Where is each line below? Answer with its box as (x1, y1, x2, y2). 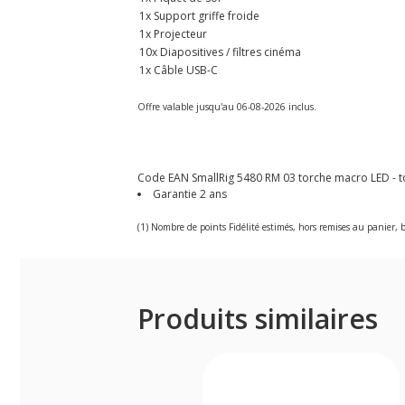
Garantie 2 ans (153, 185, 227, 202)
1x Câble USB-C (139, 61, 218, 78)
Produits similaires (137, 299, 378, 337)
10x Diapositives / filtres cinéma (139, 43, 301, 60)
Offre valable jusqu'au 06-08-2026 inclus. (137, 99, 316, 113)
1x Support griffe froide (139, 7, 259, 24)
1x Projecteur (139, 25, 207, 42)
